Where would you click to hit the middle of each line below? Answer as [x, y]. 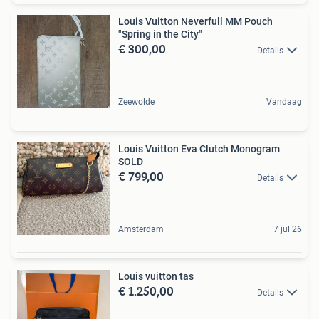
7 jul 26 [288, 229]
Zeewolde [136, 101]
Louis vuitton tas [156, 276]
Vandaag [284, 101]
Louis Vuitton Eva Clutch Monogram [199, 148]
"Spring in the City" [160, 34]
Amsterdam [141, 229]
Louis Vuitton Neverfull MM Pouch [195, 21]
